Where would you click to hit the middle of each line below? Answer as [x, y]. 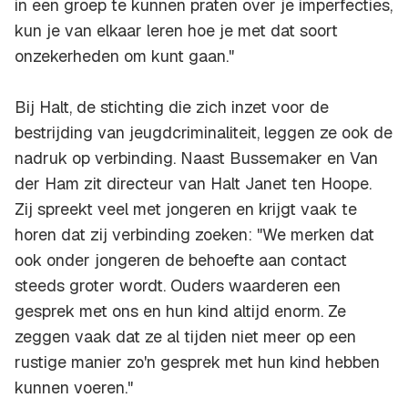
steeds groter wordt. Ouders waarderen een [178, 286]
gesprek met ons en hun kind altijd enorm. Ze [180, 311]
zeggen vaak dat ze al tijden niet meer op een [185, 337]
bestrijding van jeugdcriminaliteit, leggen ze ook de [204, 133]
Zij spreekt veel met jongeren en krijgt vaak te [186, 209]
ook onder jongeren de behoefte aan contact [181, 260]
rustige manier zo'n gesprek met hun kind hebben [197, 362]
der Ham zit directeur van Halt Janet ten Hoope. [193, 184]
